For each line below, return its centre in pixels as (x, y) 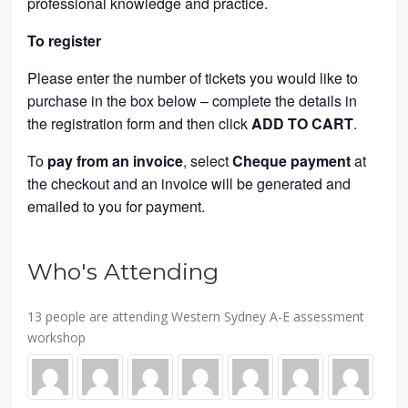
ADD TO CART (303, 123)
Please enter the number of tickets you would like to (193, 77)
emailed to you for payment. (117, 206)
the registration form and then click (140, 123)
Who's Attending (123, 271)
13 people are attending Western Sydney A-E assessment (196, 316)
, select (208, 160)
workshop (57, 337)
